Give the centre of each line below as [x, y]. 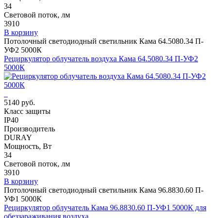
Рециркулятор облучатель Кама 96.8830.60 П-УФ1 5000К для [105, 207]
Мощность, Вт [28, 146]
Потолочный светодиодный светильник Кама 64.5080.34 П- [104, 41]
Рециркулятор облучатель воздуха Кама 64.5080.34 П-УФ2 [101, 58]
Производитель [29, 128]
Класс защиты [27, 111]
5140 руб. [19, 102]
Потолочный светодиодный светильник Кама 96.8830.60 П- [104, 190]
